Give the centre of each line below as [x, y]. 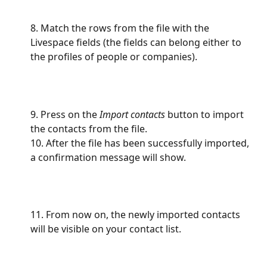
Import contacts [131, 114]
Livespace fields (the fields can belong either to [137, 42]
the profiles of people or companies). [114, 56]
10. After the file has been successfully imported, [141, 143]
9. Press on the [64, 114]
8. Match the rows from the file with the [121, 28]
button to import [206, 114]
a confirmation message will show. [109, 157]
